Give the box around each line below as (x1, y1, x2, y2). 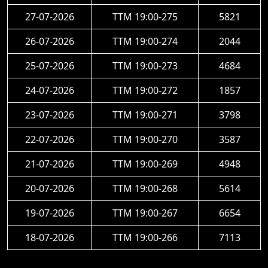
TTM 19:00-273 (112, 59, 178, 72)
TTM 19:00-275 (112, 10, 178, 23)
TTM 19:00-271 (112, 108, 178, 121)
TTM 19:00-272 (112, 84, 178, 97)
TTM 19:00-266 (112, 231, 178, 244)
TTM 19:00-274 (112, 35, 178, 48)
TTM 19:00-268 (112, 182, 178, 195)
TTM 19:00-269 (112, 157, 178, 170)
